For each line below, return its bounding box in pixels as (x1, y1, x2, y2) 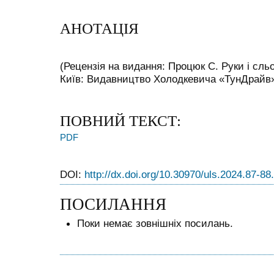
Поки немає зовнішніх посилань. (77, 217, 233, 229)
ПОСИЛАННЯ (60, 194, 166, 213)
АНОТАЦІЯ (60, 20, 139, 37)
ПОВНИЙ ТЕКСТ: (60, 113, 181, 130)
